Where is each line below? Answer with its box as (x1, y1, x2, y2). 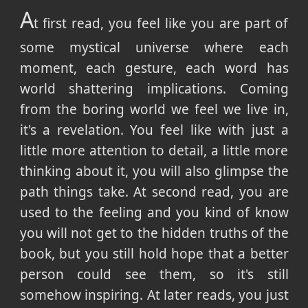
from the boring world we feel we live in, (19, 100, 289, 119)
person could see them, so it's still (19, 265, 289, 284)
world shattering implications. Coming (19, 80, 289, 98)
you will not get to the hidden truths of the (19, 224, 289, 243)
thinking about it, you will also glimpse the (19, 162, 289, 181)
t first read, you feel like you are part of (33, 14, 289, 33)
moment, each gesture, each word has (19, 59, 289, 78)
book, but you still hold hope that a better (19, 245, 289, 263)
